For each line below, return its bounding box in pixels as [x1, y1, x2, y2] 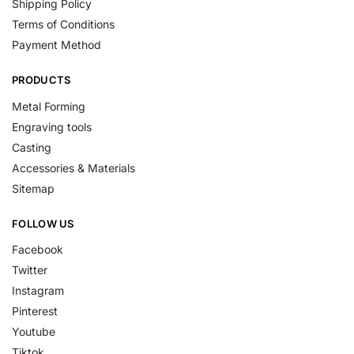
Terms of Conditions [12, 17, 115, 32]
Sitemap [12, 181, 55, 195]
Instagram [12, 284, 64, 298]
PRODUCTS [12, 73, 71, 87]
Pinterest [12, 304, 58, 318]
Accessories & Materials [12, 160, 135, 175]
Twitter [12, 263, 47, 277]
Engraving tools [12, 119, 92, 134]
